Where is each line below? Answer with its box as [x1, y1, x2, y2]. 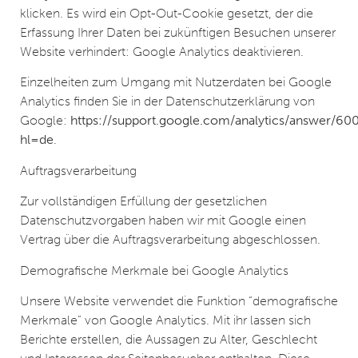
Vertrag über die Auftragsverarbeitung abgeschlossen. [20, 232, 320, 248]
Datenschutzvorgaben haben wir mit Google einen [20, 213, 306, 229]
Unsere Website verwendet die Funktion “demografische [20, 292, 338, 308]
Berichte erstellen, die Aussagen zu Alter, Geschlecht [20, 331, 317, 347]
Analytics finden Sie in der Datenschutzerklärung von [20, 93, 315, 109]
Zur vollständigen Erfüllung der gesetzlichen [20, 193, 267, 209]
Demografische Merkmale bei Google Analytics [20, 262, 288, 278]
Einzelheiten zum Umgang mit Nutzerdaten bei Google [20, 74, 332, 90]
